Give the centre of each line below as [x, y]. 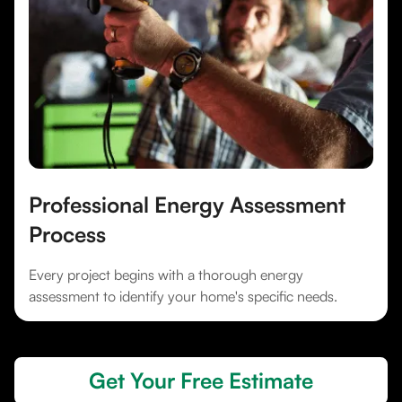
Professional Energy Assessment [187, 205]
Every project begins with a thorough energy [166, 275]
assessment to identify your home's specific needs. [183, 297]
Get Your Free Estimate [201, 381]
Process [67, 235]
